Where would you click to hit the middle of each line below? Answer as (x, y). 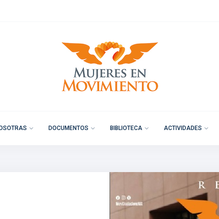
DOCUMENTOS (68, 128)
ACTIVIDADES (183, 128)
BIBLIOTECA (126, 128)
